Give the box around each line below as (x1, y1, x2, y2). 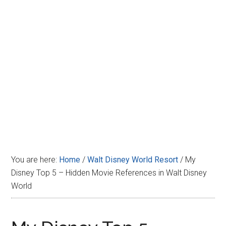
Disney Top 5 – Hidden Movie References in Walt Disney (11, 168, 207, 178)
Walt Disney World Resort (87, 155, 179, 164)
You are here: (11, 155, 60, 164)
